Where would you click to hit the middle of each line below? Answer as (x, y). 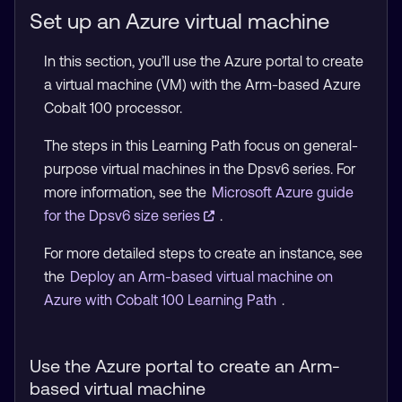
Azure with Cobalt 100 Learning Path (162, 300)
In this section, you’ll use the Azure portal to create (204, 61)
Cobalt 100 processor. (113, 108)
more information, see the (127, 192)
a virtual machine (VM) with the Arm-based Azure (202, 84)
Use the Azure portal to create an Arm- (185, 366)
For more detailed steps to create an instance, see (203, 253)
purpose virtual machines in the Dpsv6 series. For (200, 169)
